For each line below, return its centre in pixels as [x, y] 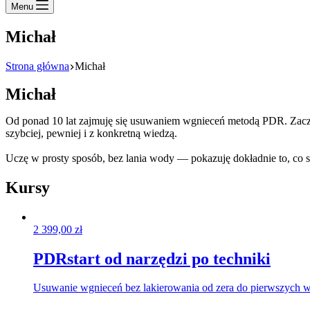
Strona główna [37, 66]
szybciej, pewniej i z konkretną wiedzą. [91, 133]
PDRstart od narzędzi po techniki [152, 258]
